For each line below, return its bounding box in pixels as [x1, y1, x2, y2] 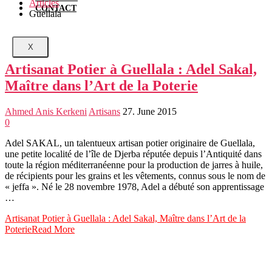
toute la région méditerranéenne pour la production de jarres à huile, [5, 159, 263, 170]
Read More [32, 223, 75, 234]
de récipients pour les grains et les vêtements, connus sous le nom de [5, 170, 265, 181]
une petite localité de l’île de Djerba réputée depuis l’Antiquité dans [5, 148, 262, 159]
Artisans [89, 106, 120, 117]
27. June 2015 [123, 106, 177, 117]
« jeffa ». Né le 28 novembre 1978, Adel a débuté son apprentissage [5, 181, 264, 192]
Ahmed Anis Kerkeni [5, 106, 87, 117]
